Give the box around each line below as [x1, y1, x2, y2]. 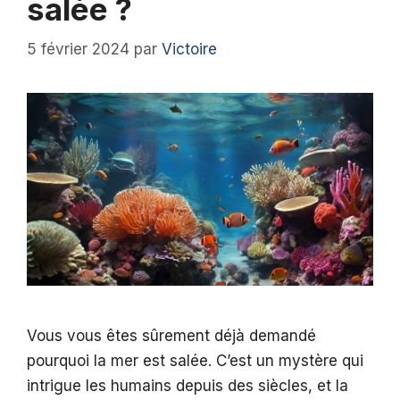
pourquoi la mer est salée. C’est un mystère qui [27, 352, 363, 371]
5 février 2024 [27, 39, 129, 58]
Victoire [162, 39, 217, 58]
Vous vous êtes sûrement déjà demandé [27, 327, 316, 346]
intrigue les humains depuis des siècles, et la [27, 377, 348, 396]
